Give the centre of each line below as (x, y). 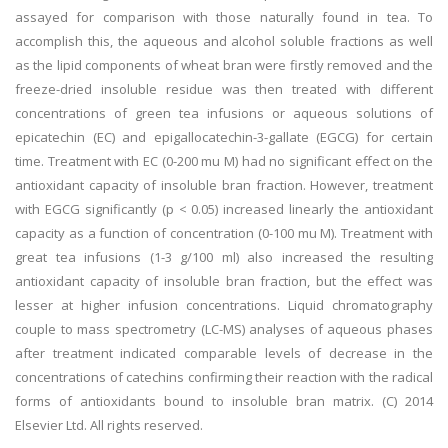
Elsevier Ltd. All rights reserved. (109, 425)
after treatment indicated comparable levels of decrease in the (224, 353)
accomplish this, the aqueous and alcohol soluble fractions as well (224, 41)
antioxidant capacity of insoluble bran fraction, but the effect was (224, 281)
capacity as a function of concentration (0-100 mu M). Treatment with (224, 233)
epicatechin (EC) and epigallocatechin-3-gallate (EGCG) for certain (224, 137)
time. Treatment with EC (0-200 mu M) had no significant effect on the (224, 161)
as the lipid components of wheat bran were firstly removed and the (224, 65)
